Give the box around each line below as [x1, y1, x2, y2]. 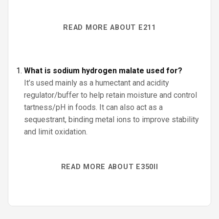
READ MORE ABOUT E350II [61, 163, 158, 171]
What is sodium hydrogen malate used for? [24, 66, 182, 75]
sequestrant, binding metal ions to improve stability [24, 115, 199, 124]
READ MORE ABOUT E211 [63, 23, 156, 32]
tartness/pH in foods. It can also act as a [24, 103, 163, 112]
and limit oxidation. [24, 127, 88, 136]
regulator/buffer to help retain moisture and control [24, 90, 197, 100]
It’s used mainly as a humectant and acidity [24, 78, 169, 88]
